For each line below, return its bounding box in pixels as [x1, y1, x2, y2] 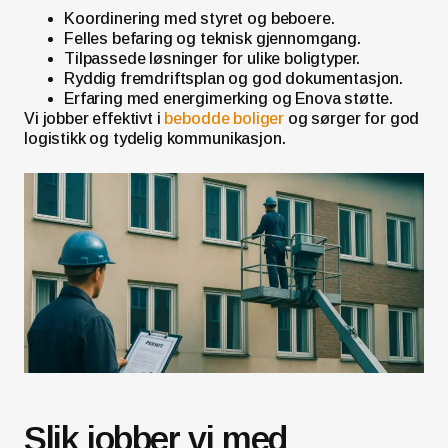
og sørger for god [284, 109, 420, 127]
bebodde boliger [164, 109, 285, 127]
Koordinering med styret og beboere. [64, 9, 335, 27]
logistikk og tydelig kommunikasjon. [24, 129, 286, 147]
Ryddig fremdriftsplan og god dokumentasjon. [64, 69, 404, 87]
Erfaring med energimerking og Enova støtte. [64, 89, 394, 107]
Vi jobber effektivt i [24, 109, 165, 127]
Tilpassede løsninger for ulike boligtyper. [64, 49, 361, 67]
